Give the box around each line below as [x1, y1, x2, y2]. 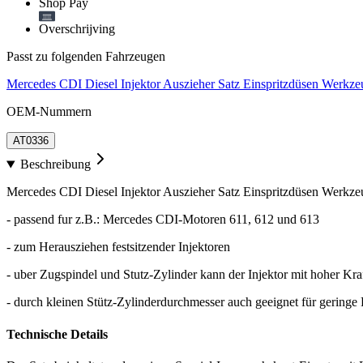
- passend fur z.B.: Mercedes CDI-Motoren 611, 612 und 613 [6, 212, 319, 227]
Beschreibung [19, 157, 91, 172]
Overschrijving [39, 22, 115, 36]
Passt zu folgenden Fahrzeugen [6, 49, 165, 64]
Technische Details [6, 327, 108, 341]
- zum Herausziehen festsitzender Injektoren [6, 240, 230, 254]
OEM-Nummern [6, 105, 92, 119]
